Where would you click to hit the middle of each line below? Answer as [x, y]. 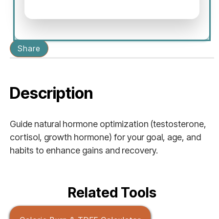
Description [51, 93]
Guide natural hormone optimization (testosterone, [108, 124]
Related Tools [112, 193]
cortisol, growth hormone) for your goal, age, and [105, 137]
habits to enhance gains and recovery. [84, 150]
